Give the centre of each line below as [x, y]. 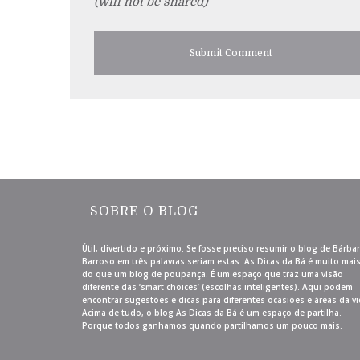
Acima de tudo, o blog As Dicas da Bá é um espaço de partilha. [212, 312]
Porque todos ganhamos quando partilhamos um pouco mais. [212, 325]
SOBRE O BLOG [144, 211]
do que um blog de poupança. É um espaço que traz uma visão [213, 274]
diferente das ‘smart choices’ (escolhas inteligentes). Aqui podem [217, 286]
